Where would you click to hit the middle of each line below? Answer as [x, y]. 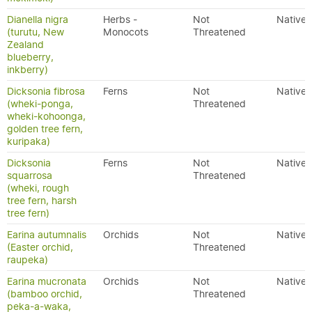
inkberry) [28, 70]
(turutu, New [36, 32]
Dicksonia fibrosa [46, 91]
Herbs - [120, 19]
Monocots [126, 32]
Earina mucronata [47, 281]
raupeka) [28, 260]
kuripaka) [29, 141]
